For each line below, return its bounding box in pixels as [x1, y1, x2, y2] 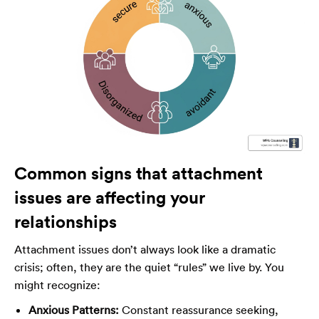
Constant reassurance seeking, [119, 303, 278, 318]
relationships [14, 211, 117, 233]
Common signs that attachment [14, 162, 263, 184]
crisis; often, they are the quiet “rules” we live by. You [14, 260, 284, 275]
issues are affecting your [14, 187, 205, 209]
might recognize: [14, 278, 100, 293]
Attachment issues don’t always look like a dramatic [14, 242, 276, 257]
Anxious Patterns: [28, 303, 119, 318]
